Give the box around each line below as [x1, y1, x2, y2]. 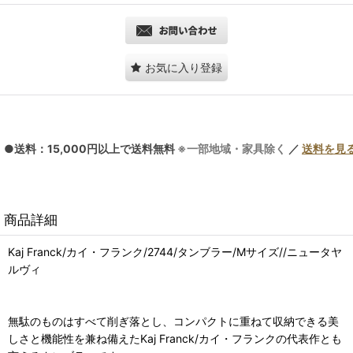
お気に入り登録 [145, 60, 222, 74]
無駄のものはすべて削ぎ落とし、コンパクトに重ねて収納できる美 [8, 314, 339, 328]
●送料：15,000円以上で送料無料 [4, 141, 177, 155]
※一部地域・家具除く [177, 141, 286, 155]
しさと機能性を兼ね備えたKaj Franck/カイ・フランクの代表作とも [8, 331, 342, 345]
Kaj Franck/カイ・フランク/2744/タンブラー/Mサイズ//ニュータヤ [8, 244, 342, 258]
